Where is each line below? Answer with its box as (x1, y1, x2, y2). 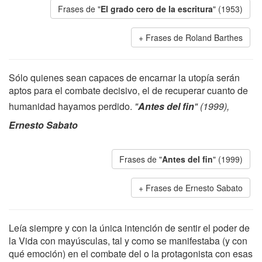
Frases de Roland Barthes (146, 32, 243, 43)
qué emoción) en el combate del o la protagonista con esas (9, 247, 253, 260)
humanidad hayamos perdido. (9, 99, 135, 113)
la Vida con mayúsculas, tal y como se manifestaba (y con (9, 234, 247, 247)
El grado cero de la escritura (101, 3, 213, 15)
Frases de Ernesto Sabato (146, 182, 243, 194)
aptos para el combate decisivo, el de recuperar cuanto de (9, 84, 248, 97)
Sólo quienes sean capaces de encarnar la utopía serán (9, 71, 240, 84)
